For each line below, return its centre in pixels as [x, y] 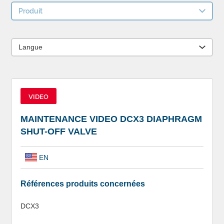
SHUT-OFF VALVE [58, 131]
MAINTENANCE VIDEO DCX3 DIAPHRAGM [111, 119]
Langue [31, 47]
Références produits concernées [82, 184]
